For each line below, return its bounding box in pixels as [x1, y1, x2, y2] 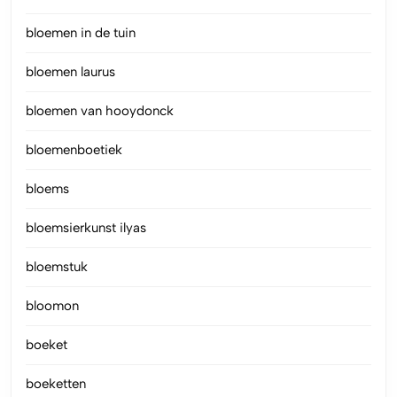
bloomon [26, 297, 79, 314]
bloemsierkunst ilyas [26, 219, 146, 236]
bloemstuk [26, 258, 88, 275]
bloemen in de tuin [26, 24, 136, 41]
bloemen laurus [26, 63, 115, 80]
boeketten [26, 375, 86, 392]
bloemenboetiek [26, 141, 122, 158]
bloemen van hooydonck [26, 102, 174, 119]
